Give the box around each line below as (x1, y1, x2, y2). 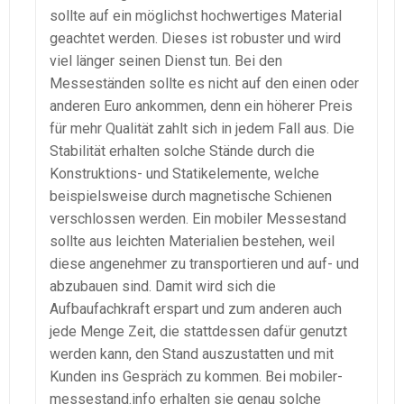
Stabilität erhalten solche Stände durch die (50, 142, 315, 161)
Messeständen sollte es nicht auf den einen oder (50, 75, 359, 93)
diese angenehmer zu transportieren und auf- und (50, 255, 359, 273)
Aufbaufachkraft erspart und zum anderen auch (50, 300, 342, 318)
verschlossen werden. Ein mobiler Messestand (50, 210, 346, 228)
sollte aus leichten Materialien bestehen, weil (50, 233, 335, 251)
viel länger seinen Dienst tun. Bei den (50, 52, 282, 70)
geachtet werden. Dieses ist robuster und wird (50, 30, 341, 48)
